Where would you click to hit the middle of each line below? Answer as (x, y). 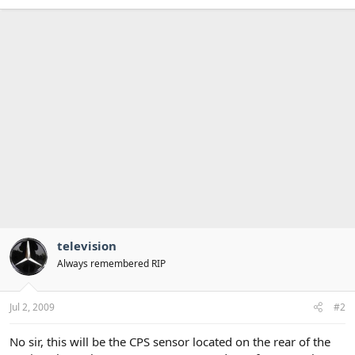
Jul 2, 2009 (32, 307)
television (87, 245)
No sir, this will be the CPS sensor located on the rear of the (170, 342)
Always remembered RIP (111, 263)
